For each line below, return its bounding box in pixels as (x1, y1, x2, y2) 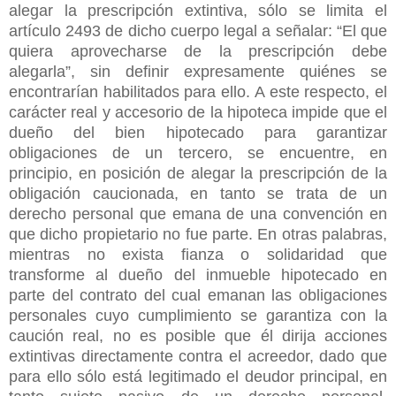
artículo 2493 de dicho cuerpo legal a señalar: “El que (9, 21, 387, 40)
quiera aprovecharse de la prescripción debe (9, 42, 387, 60)
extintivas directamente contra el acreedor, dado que (9, 346, 387, 365)
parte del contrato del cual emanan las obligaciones (9, 286, 387, 304)
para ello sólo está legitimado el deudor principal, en (9, 367, 387, 385)
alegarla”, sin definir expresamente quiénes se (9, 62, 387, 80)
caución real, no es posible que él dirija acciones (9, 326, 387, 345)
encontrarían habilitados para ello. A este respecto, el (9, 82, 387, 101)
